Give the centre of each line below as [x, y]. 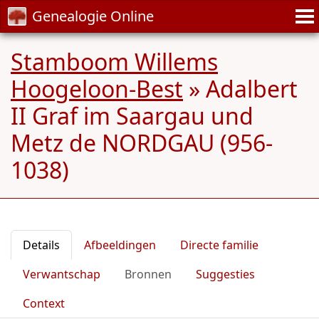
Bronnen [148, 274]
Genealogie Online [93, 16]
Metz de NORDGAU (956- [142, 143]
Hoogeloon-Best [97, 89]
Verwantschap [62, 274]
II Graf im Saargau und [132, 116]
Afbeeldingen [120, 245]
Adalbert [252, 89]
